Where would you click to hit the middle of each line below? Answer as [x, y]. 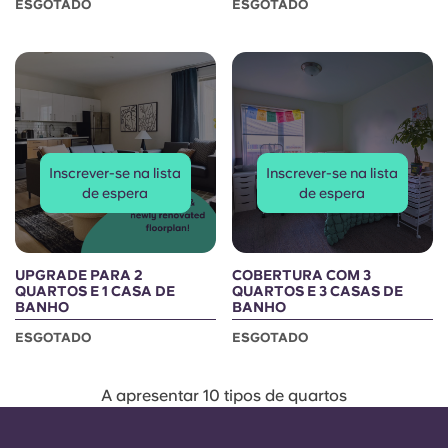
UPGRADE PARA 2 [79, 275]
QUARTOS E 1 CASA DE [95, 291]
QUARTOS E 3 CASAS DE [317, 291]
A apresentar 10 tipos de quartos [224, 395]
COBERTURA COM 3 [301, 275]
